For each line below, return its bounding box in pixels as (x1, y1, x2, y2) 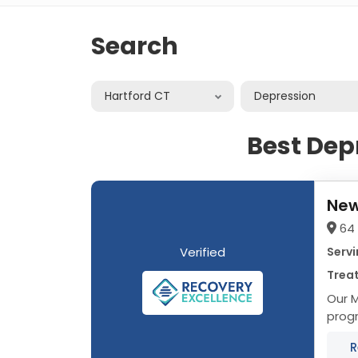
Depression (254, 87, 316, 104)
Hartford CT (105, 87, 170, 104)
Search (91, 29, 178, 63)
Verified (180, 243, 225, 261)
